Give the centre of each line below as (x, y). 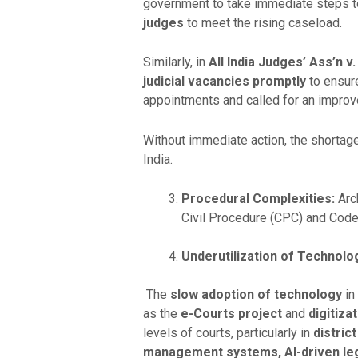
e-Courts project (231, 314)
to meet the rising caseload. (263, 22)
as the (161, 314)
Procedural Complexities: (258, 199)
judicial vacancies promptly (224, 82)
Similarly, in (175, 62)
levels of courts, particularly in (228, 333)
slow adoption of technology (256, 295)
